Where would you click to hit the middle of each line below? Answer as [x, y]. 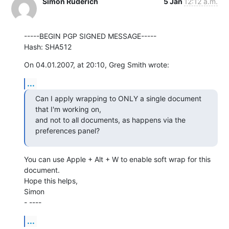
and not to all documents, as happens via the [110, 120]
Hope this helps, [51, 180]
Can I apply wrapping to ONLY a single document [118, 98]
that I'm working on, [70, 109]
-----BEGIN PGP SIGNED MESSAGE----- [90, 36]
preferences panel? [67, 130]
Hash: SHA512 [48, 47]
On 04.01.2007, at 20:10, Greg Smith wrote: [97, 64]
